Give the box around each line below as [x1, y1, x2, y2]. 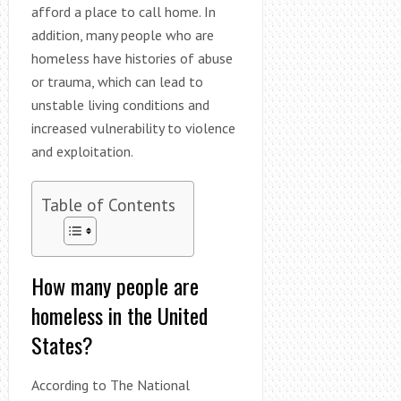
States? [30, 328, 93, 361]
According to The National [30, 375, 190, 394]
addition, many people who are [30, 25, 214, 44]
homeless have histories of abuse [30, 48, 233, 67]
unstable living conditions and [30, 95, 209, 114]
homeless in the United [30, 298, 208, 331]
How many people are [30, 269, 199, 302]
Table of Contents [40, 192, 175, 215]
